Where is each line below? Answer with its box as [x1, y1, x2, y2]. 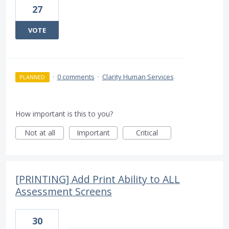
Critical [136, 128, 158, 138]
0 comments [57, 72, 95, 82]
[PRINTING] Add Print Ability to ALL [15, 172, 180, 187]
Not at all [24, 128, 55, 138]
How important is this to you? [15, 109, 113, 119]
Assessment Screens [15, 185, 112, 199]
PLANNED [19, 73, 45, 81]
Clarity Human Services [102, 72, 174, 82]
